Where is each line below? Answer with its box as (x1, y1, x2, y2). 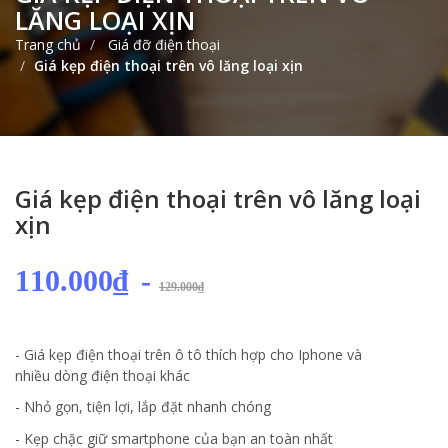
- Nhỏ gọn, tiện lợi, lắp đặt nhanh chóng (15, 397, 275, 416)
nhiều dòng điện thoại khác (15, 365, 190, 385)
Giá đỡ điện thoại (104, 34, 220, 54)
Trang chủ (15, 34, 81, 54)
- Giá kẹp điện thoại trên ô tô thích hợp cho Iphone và (15, 344, 362, 364)
